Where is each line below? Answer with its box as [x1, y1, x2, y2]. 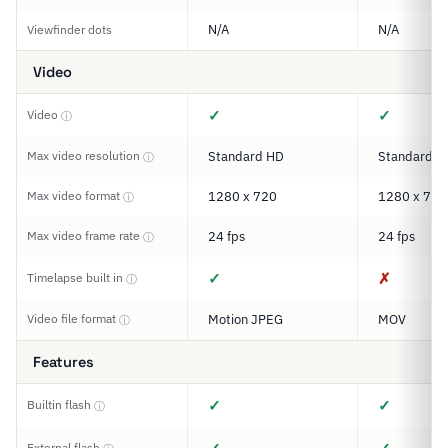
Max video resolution [27, 148, 143, 163]
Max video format [27, 188, 123, 203]
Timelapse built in [27, 270, 126, 285]
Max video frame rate [27, 228, 143, 243]
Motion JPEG [208, 311, 283, 328]
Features [33, 353, 94, 371]
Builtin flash [27, 397, 94, 412]
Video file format [27, 311, 119, 326]
